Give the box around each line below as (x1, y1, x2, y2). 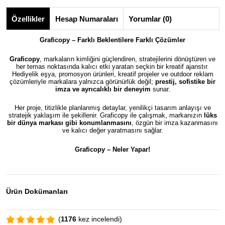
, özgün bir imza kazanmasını (132, 119, 218, 127)
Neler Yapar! (113, 145, 150, 153)
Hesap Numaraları (55, 15, 118, 23)
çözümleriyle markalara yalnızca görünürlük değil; (10, 77, 155, 85)
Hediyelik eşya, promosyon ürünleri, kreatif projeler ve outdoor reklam (12, 70, 213, 78)
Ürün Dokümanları (6, 187, 68, 196)
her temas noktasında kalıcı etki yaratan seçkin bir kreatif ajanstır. (16, 62, 209, 70)
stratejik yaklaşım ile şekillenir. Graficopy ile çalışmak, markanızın (8, 111, 204, 119)
